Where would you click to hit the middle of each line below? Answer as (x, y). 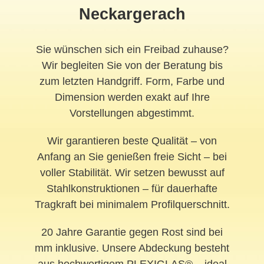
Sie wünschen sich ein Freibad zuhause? (132, 50)
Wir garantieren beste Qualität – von (132, 141)
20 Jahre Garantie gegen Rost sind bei (132, 232)
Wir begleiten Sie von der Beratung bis (132, 66)
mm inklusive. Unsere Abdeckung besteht (132, 248)
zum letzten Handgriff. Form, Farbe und (132, 82)
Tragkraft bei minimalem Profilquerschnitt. (132, 205)
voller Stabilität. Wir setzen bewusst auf (132, 173)
